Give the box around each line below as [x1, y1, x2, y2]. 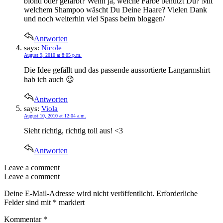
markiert [57, 198, 85, 207]
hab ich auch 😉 [24, 75, 74, 84]
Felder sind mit [4, 198, 53, 207]
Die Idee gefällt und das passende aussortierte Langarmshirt [24, 65, 210, 74]
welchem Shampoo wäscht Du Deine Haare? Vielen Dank [24, 5, 207, 14]
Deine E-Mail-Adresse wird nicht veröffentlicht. [4, 189, 154, 198]
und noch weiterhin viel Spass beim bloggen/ [24, 14, 165, 23]
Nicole [41, 43, 62, 52]
